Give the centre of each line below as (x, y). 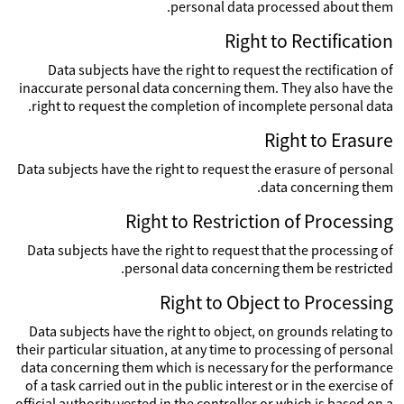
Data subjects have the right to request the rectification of (220, 69)
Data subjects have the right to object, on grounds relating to (211, 331)
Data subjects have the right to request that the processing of (210, 250)
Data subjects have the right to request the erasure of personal (205, 169)
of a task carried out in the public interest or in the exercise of (209, 385)
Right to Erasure (329, 140)
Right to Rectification (309, 41)
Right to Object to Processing (276, 303)
